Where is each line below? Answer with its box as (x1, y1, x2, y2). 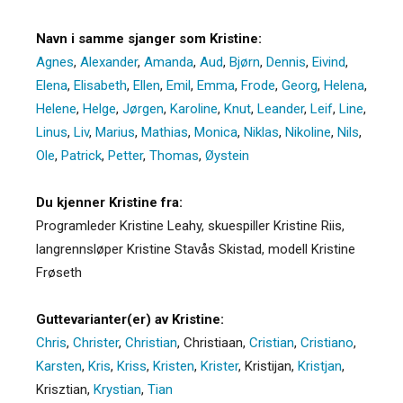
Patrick (61, 147, 102, 164)
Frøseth (36, 264, 82, 281)
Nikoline (285, 123, 331, 140)
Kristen (153, 357, 194, 374)
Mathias (141, 123, 188, 140)
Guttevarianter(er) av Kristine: (36, 310, 224, 327)
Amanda (144, 53, 193, 70)
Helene (36, 100, 76, 117)
